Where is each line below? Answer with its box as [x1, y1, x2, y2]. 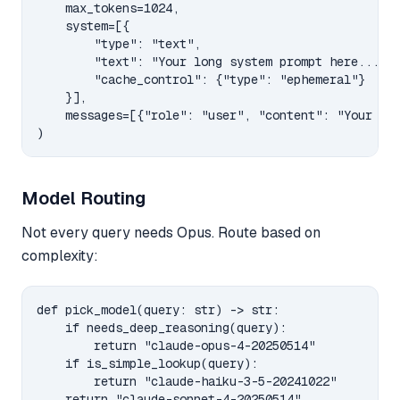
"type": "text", [37, 35, 201, 52]
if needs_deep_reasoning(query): [37, 319, 287, 336]
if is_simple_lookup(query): [37, 354, 258, 371]
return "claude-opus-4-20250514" [37, 337, 315, 354]
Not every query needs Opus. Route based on [21, 222, 321, 242]
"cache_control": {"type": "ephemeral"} [37, 71, 365, 87]
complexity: [21, 246, 98, 265]
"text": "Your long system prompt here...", [37, 53, 394, 70]
